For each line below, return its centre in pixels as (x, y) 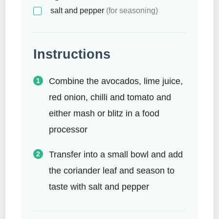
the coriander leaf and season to (112, 170)
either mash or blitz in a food (104, 113)
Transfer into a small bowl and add (116, 154)
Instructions (72, 54)
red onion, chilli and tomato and (110, 97)
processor (68, 129)
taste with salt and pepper (99, 186)
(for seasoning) (132, 10)
